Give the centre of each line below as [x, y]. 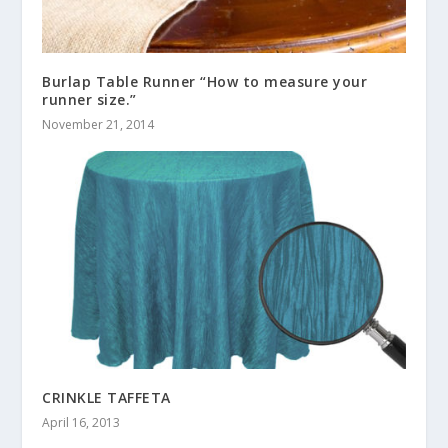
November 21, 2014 [98, 125]
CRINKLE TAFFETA [106, 398]
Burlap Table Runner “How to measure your [205, 82]
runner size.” [89, 100]
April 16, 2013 [81, 423]
